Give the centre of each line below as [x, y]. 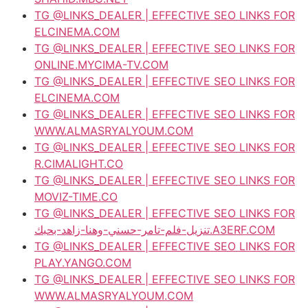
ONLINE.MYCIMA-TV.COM [101, 64]
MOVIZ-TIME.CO [76, 196]
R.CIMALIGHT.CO [79, 163]
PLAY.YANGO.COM [83, 262]
